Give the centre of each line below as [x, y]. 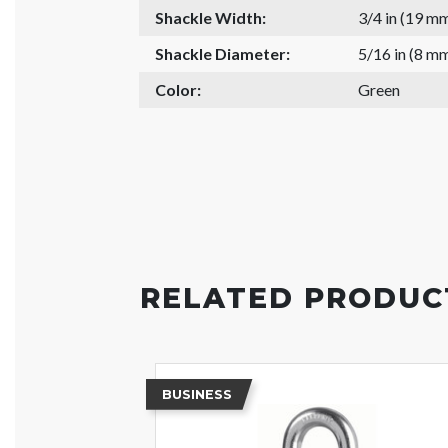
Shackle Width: [211, 17]
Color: [178, 89]
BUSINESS [196, 394]
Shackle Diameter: [223, 53]
